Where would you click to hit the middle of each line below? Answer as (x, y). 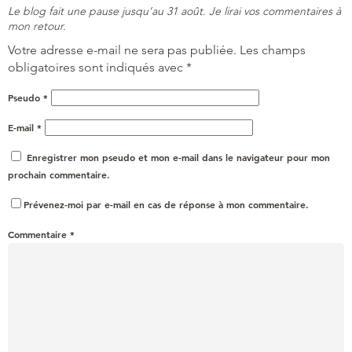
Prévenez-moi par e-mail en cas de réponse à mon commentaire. (166, 204)
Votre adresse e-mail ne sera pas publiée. (122, 49)
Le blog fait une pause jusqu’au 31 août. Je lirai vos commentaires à (174, 11)
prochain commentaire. (59, 174)
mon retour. (37, 26)
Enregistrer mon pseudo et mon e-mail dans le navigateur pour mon (178, 157)
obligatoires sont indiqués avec (97, 67)
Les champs (273, 49)
